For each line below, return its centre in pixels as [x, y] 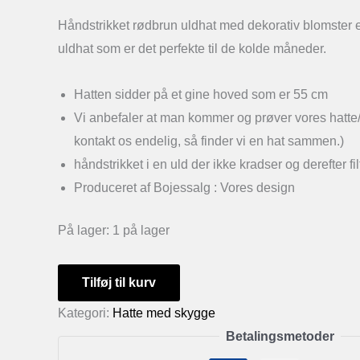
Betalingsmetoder [280, 336]
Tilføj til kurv [119, 282]
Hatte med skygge [164, 313]
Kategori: [85, 313]
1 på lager [141, 230]
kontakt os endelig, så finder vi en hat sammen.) [209, 141]
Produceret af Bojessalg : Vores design [184, 187]
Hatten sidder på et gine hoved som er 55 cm [201, 94]
